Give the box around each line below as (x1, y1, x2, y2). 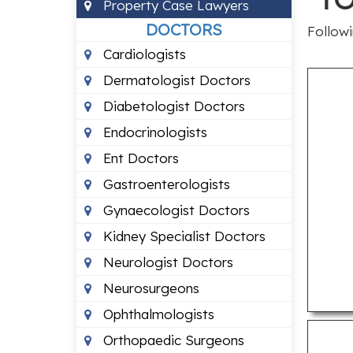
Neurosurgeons (99, 280, 199, 296)
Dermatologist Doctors (99, 72, 251, 88)
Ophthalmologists (99, 306, 214, 322)
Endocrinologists (99, 124, 207, 140)
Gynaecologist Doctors (99, 202, 250, 218)
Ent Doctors (99, 150, 179, 166)
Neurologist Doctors (99, 254, 233, 270)
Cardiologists (99, 46, 186, 62)
